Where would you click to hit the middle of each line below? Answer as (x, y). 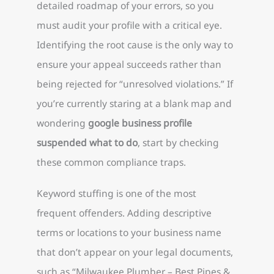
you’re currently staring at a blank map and (134, 103)
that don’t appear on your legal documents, (135, 252)
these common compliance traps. (111, 162)
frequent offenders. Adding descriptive (124, 213)
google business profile (140, 123)
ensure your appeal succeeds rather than (129, 64)
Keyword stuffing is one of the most (117, 193)
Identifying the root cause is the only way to (135, 44)
